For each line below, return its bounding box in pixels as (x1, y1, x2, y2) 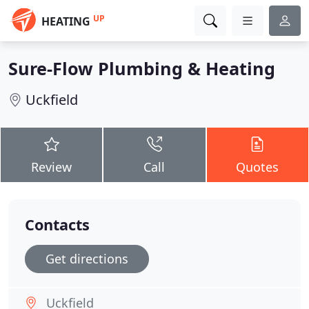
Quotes (236, 159, 279, 175)
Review (31, 159, 72, 175)
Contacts (25, 215, 90, 235)
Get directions (46, 250, 128, 267)
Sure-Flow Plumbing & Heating (8, 57, 275, 80)
